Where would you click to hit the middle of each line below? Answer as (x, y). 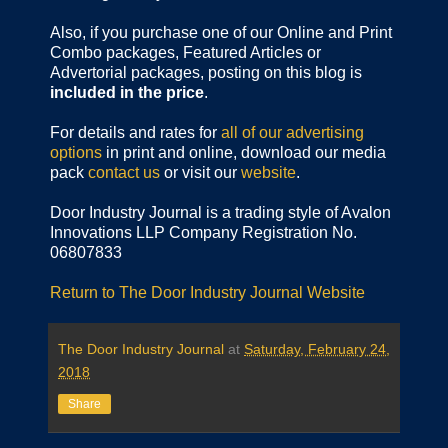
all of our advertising (292, 132)
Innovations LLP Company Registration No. (203, 232)
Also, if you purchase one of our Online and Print (221, 32)
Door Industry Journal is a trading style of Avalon (220, 212)
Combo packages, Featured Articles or (185, 52)
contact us (124, 172)
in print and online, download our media (246, 152)
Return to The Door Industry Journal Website (207, 292)
